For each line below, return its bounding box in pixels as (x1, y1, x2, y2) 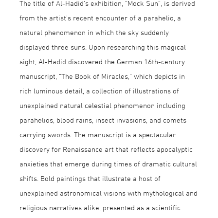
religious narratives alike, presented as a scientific (19, 203, 181, 212)
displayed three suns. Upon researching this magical (19, 42, 186, 51)
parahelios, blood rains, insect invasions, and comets (19, 115, 186, 124)
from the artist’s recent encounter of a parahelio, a (19, 13, 181, 22)
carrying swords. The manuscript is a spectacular (19, 130, 176, 139)
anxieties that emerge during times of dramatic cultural (19, 159, 197, 168)
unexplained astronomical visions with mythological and (19, 188, 198, 197)
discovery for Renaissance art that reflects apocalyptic (19, 145, 193, 153)
